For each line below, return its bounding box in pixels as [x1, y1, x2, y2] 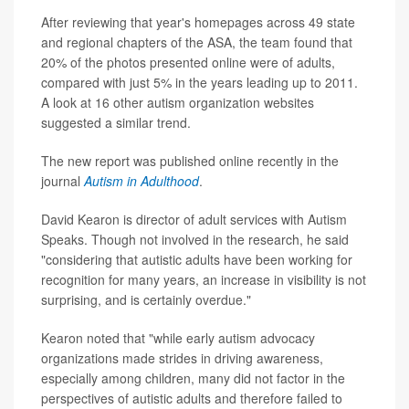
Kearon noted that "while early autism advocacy [41, 329, 315, 347]
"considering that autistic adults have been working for [41, 250, 352, 268]
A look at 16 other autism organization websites [41, 93, 314, 111]
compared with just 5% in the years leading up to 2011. [41, 73, 358, 91]
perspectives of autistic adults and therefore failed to [41, 389, 342, 407]
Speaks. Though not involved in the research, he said [41, 230, 349, 248]
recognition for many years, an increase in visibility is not [41, 270, 366, 288]
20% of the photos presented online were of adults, [41, 53, 335, 71]
